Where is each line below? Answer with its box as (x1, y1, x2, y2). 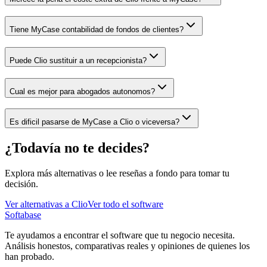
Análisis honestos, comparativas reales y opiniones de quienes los (5, 241, 250, 252)
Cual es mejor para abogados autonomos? (10, 86, 155, 96)
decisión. (5, 179, 38, 190)
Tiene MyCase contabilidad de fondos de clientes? (10, 25, 184, 35)
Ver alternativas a (5, 199, 69, 210)
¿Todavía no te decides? (5, 140, 150, 156)
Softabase (5, 210, 41, 221)
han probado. (5, 252, 54, 262)
